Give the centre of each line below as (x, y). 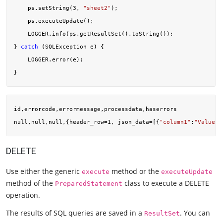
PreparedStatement (89, 184)
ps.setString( (43, 8)
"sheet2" (97, 8)
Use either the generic (44, 171)
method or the (135, 171)
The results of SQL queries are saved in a (75, 213)
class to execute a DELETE (166, 183)
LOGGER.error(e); (49, 59)
